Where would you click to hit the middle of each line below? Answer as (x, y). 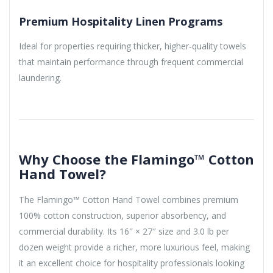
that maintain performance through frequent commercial (131, 62)
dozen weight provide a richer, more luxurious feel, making (134, 247)
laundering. (40, 78)
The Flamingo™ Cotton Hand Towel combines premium (129, 200)
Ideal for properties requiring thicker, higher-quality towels (133, 46)
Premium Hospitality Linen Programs (121, 22)
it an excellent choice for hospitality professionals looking (132, 263)
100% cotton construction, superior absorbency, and (122, 216)
